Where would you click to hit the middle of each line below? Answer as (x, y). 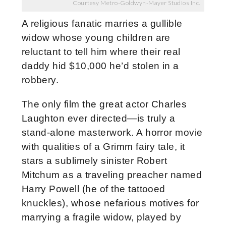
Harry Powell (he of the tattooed (93, 189)
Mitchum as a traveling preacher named (112, 175)
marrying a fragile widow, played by (101, 217)
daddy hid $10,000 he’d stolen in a (100, 66)
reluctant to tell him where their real (101, 51)
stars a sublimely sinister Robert (94, 160)
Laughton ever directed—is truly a (98, 118)
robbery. (40, 80)
